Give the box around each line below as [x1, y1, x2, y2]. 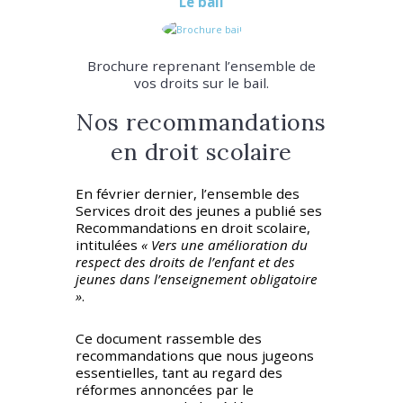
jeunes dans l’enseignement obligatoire [76, 270, 318, 289]
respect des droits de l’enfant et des [76, 253, 295, 272]
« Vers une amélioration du [141, 236, 308, 255]
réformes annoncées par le [76, 380, 254, 399]
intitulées [76, 236, 141, 255]
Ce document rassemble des [76, 328, 262, 347]
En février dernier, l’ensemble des [76, 184, 300, 203]
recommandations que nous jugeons [76, 345, 314, 364]
